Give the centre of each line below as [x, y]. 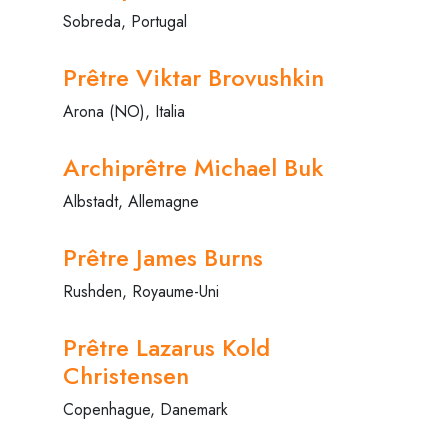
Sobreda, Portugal [125, 21]
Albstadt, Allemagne [131, 201]
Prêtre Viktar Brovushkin [193, 77]
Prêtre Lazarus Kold [166, 347]
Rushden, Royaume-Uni [141, 291]
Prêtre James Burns [163, 257]
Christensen [126, 375]
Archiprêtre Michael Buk [193, 167]
